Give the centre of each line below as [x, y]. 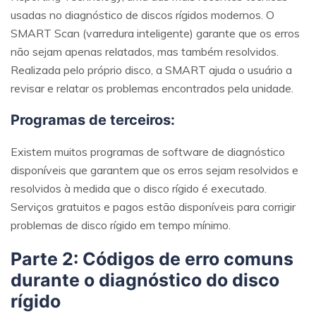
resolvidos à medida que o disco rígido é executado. [139, 189]
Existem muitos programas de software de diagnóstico [148, 152]
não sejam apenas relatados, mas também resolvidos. [145, 52]
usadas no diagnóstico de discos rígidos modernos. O [142, 15]
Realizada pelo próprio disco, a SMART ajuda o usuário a [151, 70]
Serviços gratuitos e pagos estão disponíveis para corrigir [153, 207]
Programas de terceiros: [93, 120]
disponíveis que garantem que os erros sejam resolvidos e [154, 170]
